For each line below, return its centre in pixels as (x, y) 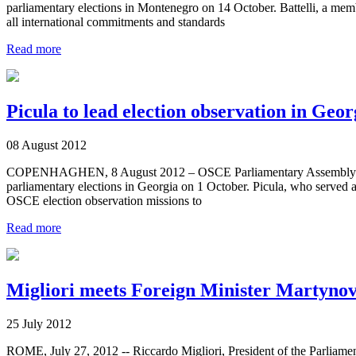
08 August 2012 (46, 145)
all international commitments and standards (116, 22)
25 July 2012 (39, 323)
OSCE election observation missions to (104, 201)
